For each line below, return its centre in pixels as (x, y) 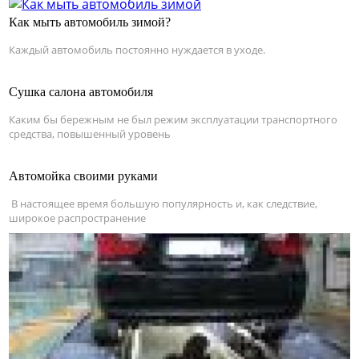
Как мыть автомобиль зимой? (90, 22)
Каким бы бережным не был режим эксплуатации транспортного (173, 120)
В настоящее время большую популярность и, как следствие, (163, 204)
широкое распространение (77, 218)
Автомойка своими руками (83, 176)
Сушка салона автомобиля (81, 92)
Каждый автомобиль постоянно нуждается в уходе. (137, 50)
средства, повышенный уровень (90, 134)
